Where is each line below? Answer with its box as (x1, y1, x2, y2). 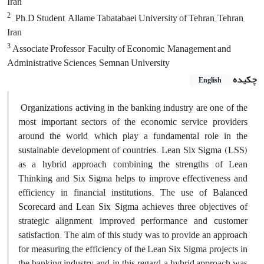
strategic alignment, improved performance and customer (18, 212, 247, 230)
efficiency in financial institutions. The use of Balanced (18, 183, 247, 202)
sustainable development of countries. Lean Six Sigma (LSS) (18, 141, 247, 159)
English (199, 73, 222, 87)
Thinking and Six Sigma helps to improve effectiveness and (18, 169, 247, 187)
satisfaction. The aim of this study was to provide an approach (18, 226, 247, 244)
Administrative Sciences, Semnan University (7, 54, 175, 72)
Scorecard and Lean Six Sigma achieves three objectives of (18, 197, 247, 216)
